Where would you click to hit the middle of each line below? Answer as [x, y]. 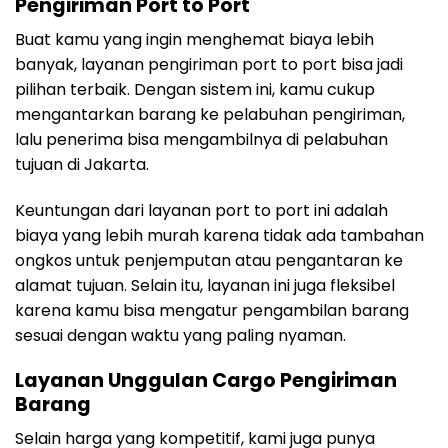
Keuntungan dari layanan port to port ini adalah [201, 210]
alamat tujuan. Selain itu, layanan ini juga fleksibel [205, 285]
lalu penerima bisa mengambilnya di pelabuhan [201, 140]
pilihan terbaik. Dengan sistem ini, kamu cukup [195, 90]
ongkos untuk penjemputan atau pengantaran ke [209, 260]
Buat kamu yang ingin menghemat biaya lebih [194, 40]
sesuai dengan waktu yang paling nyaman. [180, 335]
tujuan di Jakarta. [82, 165]
